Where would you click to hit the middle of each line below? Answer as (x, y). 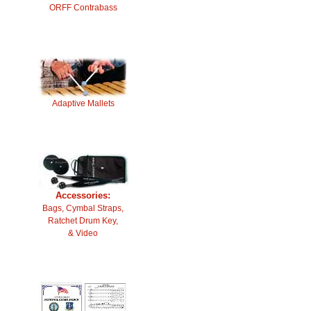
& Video (83, 233)
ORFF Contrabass (83, 8)
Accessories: (83, 195)
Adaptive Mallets (83, 103)
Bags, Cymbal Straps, (83, 208)
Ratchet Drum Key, (83, 221)
